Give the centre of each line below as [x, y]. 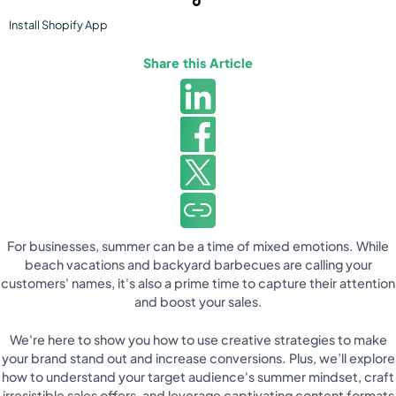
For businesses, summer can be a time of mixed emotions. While [198, 245]
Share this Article [198, 62]
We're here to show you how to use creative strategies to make [198, 339]
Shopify [62, 25]
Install [25, 25]
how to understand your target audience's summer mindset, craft [198, 376]
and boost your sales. [198, 301]
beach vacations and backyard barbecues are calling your [198, 264]
